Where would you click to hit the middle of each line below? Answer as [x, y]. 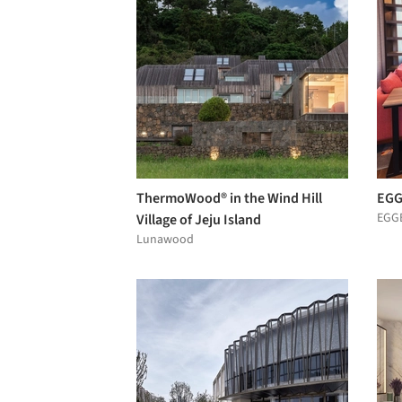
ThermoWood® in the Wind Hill [229, 198]
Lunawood [165, 239]
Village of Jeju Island [199, 219]
